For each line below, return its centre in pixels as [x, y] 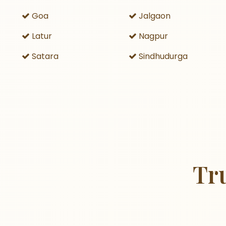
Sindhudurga [162, 56]
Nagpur [153, 36]
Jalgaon [154, 16]
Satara [44, 56]
